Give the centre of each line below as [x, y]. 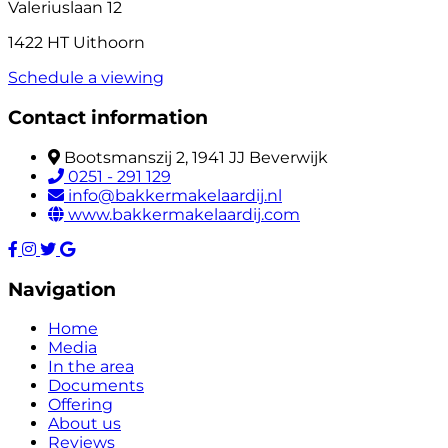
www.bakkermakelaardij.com [184, 214]
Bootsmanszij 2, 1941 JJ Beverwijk [196, 157]
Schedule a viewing [86, 78]
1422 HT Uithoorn [76, 43]
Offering [80, 405]
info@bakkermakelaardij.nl [175, 195]
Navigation [62, 289]
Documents [96, 386]
